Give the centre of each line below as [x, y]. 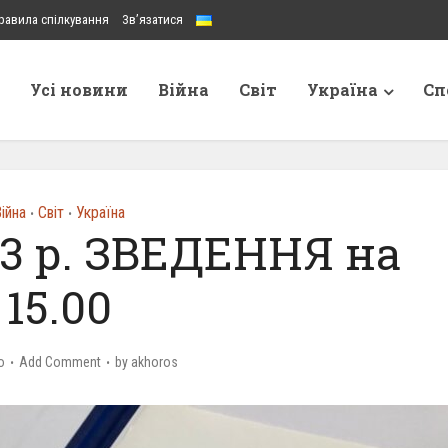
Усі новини [79, 89]
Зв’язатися [152, 19]
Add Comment [59, 362]
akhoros [154, 362]
